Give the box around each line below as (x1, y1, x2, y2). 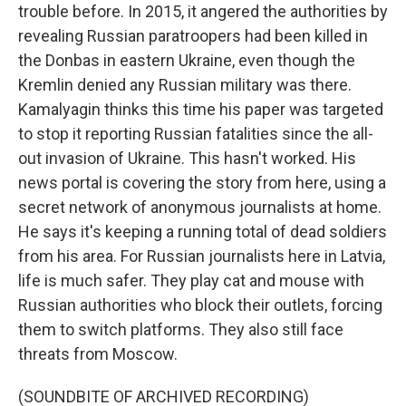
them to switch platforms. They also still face (18, 320, 343, 339)
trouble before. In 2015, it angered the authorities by (18, 2, 388, 21)
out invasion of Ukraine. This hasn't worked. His (18, 149, 356, 168)
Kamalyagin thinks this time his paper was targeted (18, 100, 383, 119)
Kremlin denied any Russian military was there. (18, 75, 352, 94)
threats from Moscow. (18, 344, 178, 363)
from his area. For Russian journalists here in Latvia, (18, 246, 385, 266)
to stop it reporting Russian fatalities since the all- (18, 124, 373, 143)
